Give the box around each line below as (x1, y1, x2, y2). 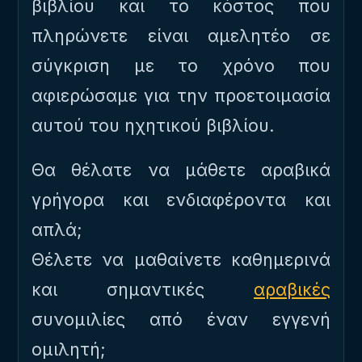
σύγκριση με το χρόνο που (32, 55, 330, 76)
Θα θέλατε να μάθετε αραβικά (32, 159, 330, 180)
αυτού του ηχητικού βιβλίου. (32, 115, 275, 136)
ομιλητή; (32, 339, 106, 360)
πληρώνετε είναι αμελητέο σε (32, 25, 330, 46)
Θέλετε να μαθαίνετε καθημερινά (32, 249, 330, 270)
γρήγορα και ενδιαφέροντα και (32, 189, 330, 210)
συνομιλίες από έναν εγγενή (32, 309, 330, 330)
